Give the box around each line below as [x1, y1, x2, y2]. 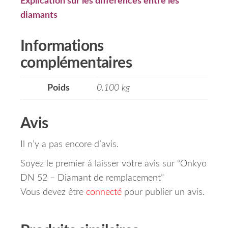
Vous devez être [20, 188, 86, 197]
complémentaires [20, 55, 132, 71]
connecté [86, 188, 122, 197]
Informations [20, 39, 104, 54]
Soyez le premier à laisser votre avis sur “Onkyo [20, 159, 207, 169]
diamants [20, 11, 58, 20]
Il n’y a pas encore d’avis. [20, 140, 119, 150]
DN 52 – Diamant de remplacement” [20, 174, 164, 183]
